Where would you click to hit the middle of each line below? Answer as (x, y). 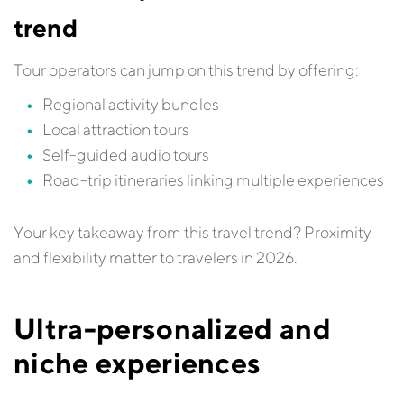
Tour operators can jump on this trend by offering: (186, 70)
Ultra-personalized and (173, 328)
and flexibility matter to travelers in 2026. (156, 257)
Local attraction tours (116, 129)
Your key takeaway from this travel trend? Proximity (193, 232)
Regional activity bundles (131, 104)
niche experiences (138, 363)
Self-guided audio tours (126, 155)
